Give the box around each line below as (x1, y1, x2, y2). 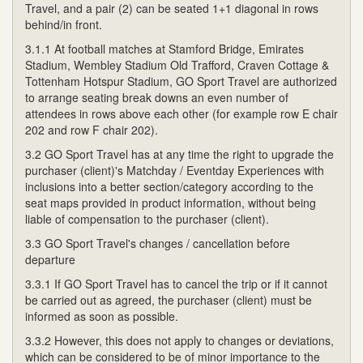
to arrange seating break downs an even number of (25, 88, 288, 105)
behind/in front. (25, 15, 102, 32)
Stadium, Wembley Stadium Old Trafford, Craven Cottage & (25, 56, 329, 73)
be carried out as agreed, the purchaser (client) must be (25, 291, 312, 308)
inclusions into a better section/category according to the (25, 177, 314, 194)
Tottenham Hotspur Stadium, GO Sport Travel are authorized (25, 72, 337, 89)
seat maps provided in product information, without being (25, 194, 316, 211)
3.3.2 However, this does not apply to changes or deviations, (25, 331, 334, 348)
